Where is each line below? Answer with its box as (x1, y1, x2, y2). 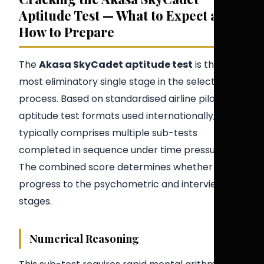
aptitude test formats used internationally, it (19, 109, 223, 123)
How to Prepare (19, 23, 114, 40)
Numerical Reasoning (29, 231, 139, 246)
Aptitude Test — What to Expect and (19, 6, 233, 24)
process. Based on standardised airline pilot (19, 92, 219, 106)
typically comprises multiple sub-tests (19, 126, 197, 140)
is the (193, 58, 220, 72)
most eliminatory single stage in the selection (19, 75, 229, 89)
